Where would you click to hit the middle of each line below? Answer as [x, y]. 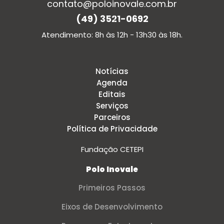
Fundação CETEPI [112, 149]
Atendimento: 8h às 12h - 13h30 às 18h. [112, 35]
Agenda [112, 83]
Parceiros [112, 117]
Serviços [112, 106]
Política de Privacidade [112, 129]
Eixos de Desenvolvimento [112, 207]
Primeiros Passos [112, 188]
